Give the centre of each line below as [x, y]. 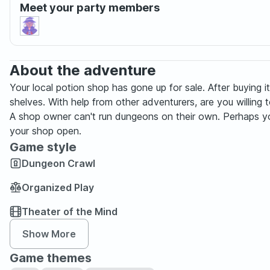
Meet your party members [90, 8]
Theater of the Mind [70, 212]
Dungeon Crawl [58, 163]
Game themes [51, 258]
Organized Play [58, 187]
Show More [49, 234]
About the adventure [83, 70]
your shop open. [46, 131]
